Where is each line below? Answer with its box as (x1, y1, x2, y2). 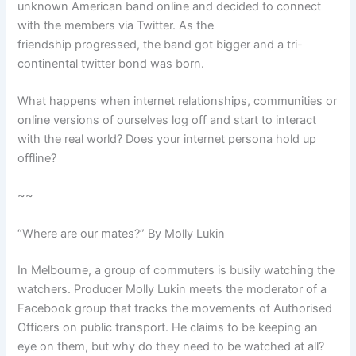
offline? (17, 151, 57, 166)
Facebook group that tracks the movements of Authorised (17, 300, 333, 315)
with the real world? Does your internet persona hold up (17, 132, 317, 147)
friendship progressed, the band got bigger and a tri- (17, 37, 304, 52)
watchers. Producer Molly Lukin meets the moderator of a (17, 281, 327, 296)
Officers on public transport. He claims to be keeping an (17, 319, 319, 335)
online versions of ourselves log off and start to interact (17, 113, 317, 128)
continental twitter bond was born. (17, 56, 205, 71)
